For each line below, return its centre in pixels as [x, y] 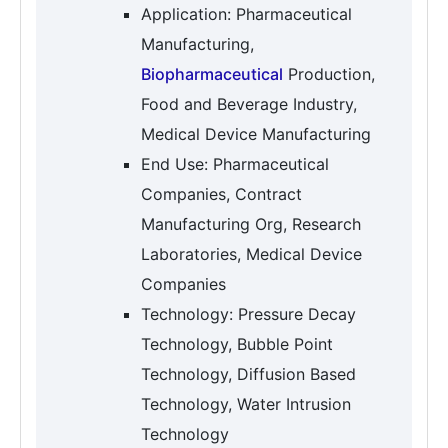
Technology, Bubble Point [237, 343]
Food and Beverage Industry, [249, 103]
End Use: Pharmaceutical [235, 163]
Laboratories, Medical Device [251, 253]
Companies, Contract [221, 193]
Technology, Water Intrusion [246, 403]
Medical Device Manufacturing [256, 133]
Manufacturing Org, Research [251, 223]
